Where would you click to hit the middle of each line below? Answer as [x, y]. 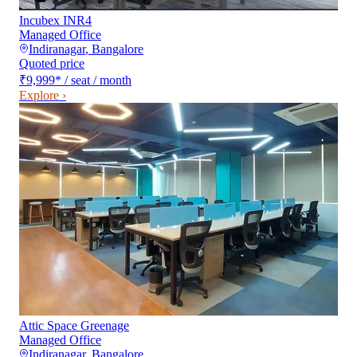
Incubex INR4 [55, 20]
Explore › [43, 95]
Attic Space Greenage [74, 325]
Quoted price [52, 63]
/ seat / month [98, 80]
